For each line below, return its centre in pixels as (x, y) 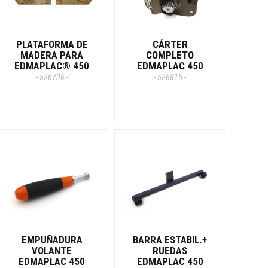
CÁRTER (170, 44)
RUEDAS (170, 250)
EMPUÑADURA (52, 240)
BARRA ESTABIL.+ (170, 240)
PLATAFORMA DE (52, 44)
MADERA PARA (52, 55)
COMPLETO (170, 55)
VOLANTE (52, 250)
